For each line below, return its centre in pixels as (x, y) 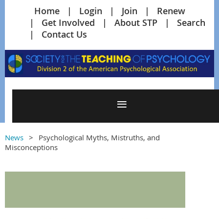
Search (191, 22)
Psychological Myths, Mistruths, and (99, 137)
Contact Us (64, 34)
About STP (136, 22)
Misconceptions (31, 147)
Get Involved (68, 22)
